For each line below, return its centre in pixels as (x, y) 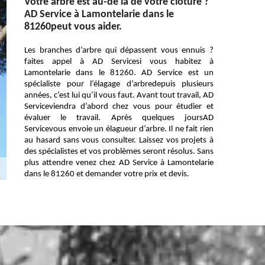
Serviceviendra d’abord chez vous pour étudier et (119, 107)
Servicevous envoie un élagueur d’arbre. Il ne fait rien (119, 129)
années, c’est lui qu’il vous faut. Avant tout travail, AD (119, 96)
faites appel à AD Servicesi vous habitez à (119, 62)
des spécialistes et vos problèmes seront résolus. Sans (119, 152)
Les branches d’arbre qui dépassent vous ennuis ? (119, 51)
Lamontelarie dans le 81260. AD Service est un (119, 73)
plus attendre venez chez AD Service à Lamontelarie (119, 163)
